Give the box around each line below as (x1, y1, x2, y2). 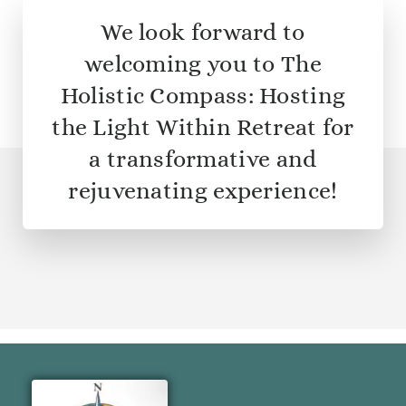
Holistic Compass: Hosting (60, 82, 346, 109)
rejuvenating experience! (68, 178, 338, 204)
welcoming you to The (83, 51, 322, 77)
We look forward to (101, 19, 305, 45)
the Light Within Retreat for (52, 114, 354, 140)
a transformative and (89, 146, 317, 172)
